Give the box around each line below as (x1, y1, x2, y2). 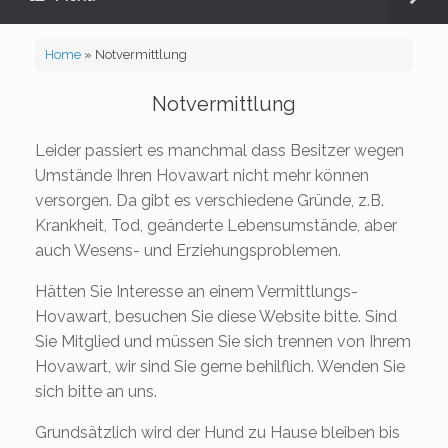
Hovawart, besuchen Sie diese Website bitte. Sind (35, 306, 397, 326)
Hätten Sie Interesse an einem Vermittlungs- (35, 281, 358, 301)
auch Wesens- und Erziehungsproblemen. (35, 240, 341, 260)
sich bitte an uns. (35, 381, 157, 401)
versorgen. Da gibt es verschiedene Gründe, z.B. (35, 190, 384, 210)
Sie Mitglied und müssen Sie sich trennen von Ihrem (35, 331, 411, 351)
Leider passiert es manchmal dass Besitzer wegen (35, 140, 404, 160)
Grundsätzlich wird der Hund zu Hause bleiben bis (35, 422, 400, 442)
